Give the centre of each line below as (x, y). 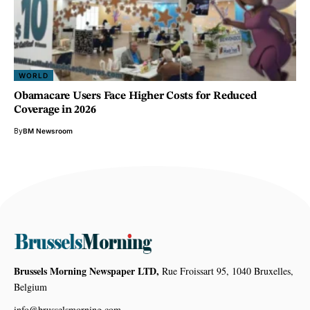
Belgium (30, 287)
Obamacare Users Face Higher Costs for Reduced (135, 96)
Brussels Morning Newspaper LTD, (86, 271)
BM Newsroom (48, 130)
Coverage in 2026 (55, 110)
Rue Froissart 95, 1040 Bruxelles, (226, 271)
